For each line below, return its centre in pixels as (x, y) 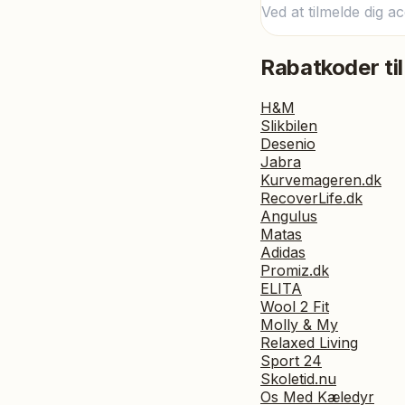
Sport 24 (291, 360)
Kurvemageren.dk (321, 179)
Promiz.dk (295, 270)
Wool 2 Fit (295, 306)
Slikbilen (289, 125)
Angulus (289, 216)
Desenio (288, 143)
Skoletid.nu (298, 378)
